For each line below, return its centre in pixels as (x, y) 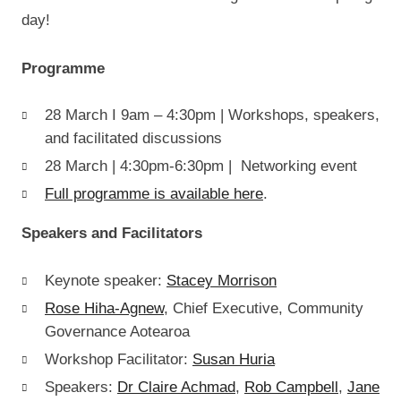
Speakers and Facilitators (112, 233)
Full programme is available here (154, 194)
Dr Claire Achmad (176, 387)
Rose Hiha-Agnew (104, 308)
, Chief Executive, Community (264, 308)
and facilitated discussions (133, 138)
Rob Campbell (291, 387)
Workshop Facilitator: (119, 359)
